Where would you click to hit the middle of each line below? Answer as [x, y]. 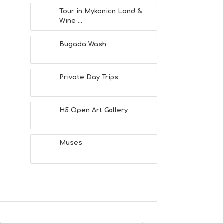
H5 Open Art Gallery [94, 110]
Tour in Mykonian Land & [101, 11]
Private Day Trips [89, 77]
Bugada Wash [83, 44]
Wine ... [71, 21]
